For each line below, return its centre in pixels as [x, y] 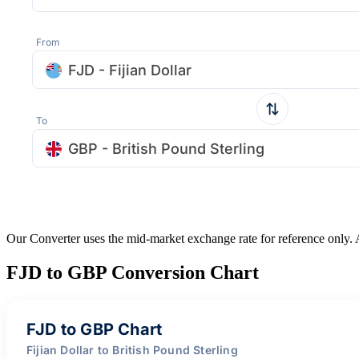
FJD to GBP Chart [95, 329]
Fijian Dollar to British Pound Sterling [132, 349]
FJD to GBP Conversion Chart [133, 272]
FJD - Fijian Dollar [130, 70]
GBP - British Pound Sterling [166, 148]
